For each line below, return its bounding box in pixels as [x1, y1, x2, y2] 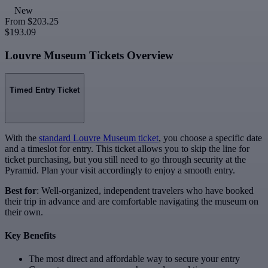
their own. [5, 206, 43, 217]
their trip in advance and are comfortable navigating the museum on [5, 196, 258, 206]
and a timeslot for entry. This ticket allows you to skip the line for [5, 143, 249, 154]
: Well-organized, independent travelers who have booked [36, 185, 254, 196]
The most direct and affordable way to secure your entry [29, 254, 240, 264]
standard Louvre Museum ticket [39, 132, 159, 143]
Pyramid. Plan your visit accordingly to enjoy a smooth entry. [5, 165, 235, 175]
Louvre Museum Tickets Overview [5, 48, 173, 62]
